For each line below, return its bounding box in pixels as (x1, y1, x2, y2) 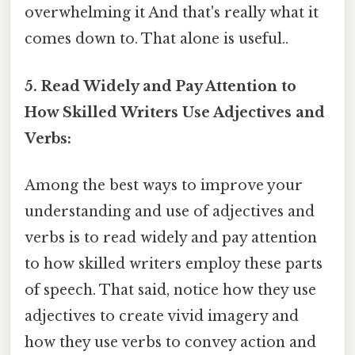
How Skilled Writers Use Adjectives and (25, 103, 325, 121)
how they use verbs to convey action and (25, 333, 316, 351)
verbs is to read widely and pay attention (25, 228, 317, 246)
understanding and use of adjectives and (25, 202, 315, 220)
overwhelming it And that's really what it (25, 4, 319, 22)
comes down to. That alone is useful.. (25, 30, 288, 48)
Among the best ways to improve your (25, 176, 303, 194)
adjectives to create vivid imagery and (25, 307, 299, 325)
